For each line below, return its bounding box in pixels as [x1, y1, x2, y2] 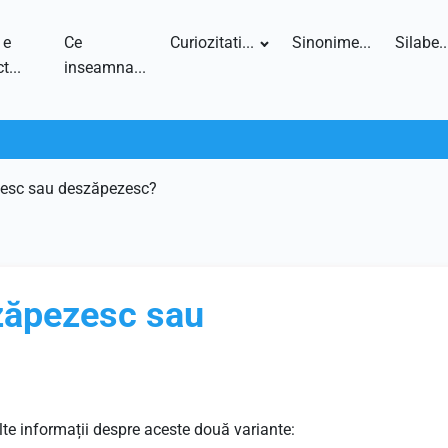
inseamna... [64, 58, 147, 77]
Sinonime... [292, 33, 371, 52]
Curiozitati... [170, 33, 255, 52]
